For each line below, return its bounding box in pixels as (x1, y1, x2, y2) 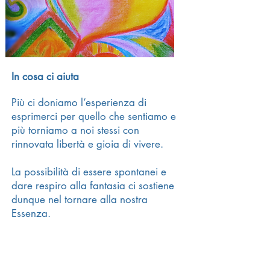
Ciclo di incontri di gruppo (18, 17, 130, 29)
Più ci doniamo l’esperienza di (11, 96, 146, 109)
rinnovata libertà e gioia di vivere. (11, 137, 163, 151)
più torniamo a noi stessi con (11, 124, 139, 137)
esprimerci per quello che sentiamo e (11, 110, 176, 123)
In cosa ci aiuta (11, 70, 79, 83)
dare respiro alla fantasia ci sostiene (11, 179, 174, 192)
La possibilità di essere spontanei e (11, 165, 166, 178)
